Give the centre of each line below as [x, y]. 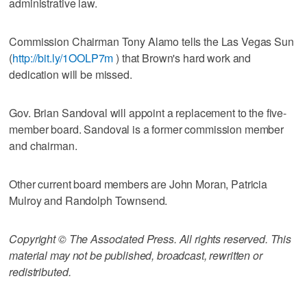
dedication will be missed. [71, 74]
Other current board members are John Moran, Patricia [138, 184]
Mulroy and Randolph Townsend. [88, 200]
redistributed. [40, 271]
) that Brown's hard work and [182, 58]
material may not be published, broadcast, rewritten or [136, 255]
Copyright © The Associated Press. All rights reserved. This [150, 238]
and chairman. [43, 145]
